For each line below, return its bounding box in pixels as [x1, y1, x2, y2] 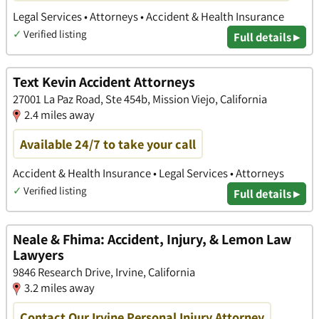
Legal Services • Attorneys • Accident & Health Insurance [13, 8, 284, 24]
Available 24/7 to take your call [20, 135, 196, 153]
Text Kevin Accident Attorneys [13, 73, 195, 92]
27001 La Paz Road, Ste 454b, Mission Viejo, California [13, 91, 267, 108]
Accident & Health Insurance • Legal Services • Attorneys [13, 165, 284, 182]
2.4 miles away [24, 107, 95, 123]
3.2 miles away [24, 280, 95, 296]
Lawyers [13, 246, 64, 265]
